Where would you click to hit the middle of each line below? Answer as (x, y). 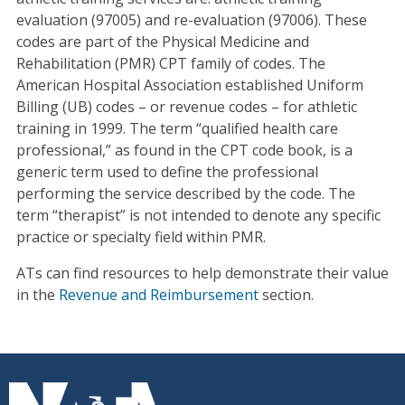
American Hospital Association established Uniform (189, 85)
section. (286, 294)
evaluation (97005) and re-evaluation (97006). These (191, 19)
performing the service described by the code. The (185, 193)
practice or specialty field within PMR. (141, 236)
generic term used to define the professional (167, 171)
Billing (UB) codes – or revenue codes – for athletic (186, 106)
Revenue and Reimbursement (158, 294)
